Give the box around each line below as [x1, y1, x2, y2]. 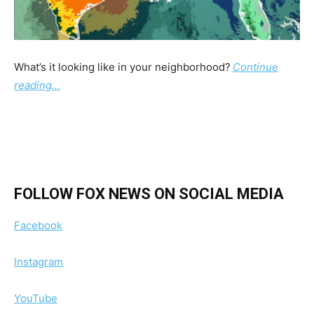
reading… [14, 78, 60, 93]
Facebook [14, 219, 62, 233]
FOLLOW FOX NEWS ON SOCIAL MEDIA [14, 185, 284, 203]
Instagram [14, 255, 63, 269]
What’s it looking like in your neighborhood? [14, 60, 231, 74]
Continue [233, 60, 278, 74]
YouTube [14, 292, 57, 306]
